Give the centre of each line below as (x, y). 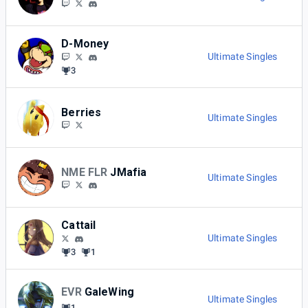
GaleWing (109, 292)
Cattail (79, 225)
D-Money (85, 44)
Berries (81, 112)
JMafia (129, 172)
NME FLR (85, 172)
